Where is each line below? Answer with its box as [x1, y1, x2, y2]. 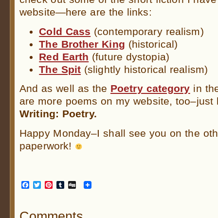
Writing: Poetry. [19, 108, 97, 120]
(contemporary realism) [91, 25, 204, 37]
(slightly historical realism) [81, 63, 208, 75]
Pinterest [53, 181, 87, 189]
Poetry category [110, 83, 190, 94]
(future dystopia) [89, 51, 169, 62]
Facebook [29, 181, 67, 189]
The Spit [39, 63, 81, 75]
